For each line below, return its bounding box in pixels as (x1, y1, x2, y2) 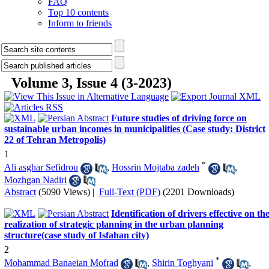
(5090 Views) (38, 186, 90, 197)
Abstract (4, 186, 36, 197)
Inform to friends (48, 18, 112, 28)
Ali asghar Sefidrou (4, 162, 78, 173)
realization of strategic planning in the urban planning (4, 219, 223, 229)
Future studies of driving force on (111, 113, 247, 123)
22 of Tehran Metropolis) (4, 134, 106, 145)
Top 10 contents (48, 7, 109, 17)
